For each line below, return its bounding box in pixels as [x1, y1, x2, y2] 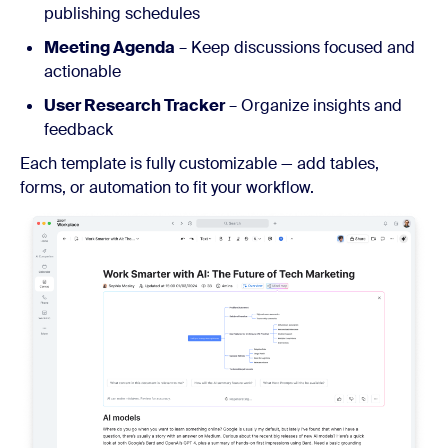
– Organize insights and [225, 95, 402, 116]
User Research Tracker [44, 95, 225, 116]
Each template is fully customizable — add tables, [20, 153, 379, 174]
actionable [44, 61, 121, 82]
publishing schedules [44, 3, 200, 24]
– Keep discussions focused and [175, 37, 415, 58]
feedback [44, 119, 113, 140]
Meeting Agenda [44, 37, 175, 58]
